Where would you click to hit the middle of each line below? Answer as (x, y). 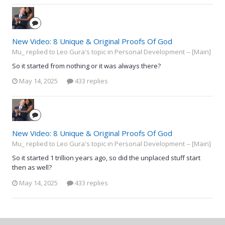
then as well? (32, 167)
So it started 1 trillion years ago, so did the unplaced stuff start (106, 158)
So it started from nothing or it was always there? (86, 66)
